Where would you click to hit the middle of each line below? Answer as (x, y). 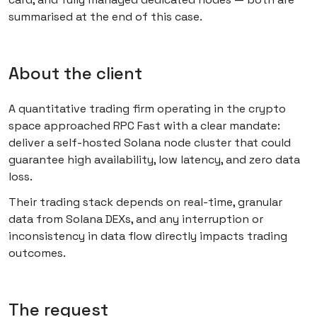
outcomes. (37, 253)
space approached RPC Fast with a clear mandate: (144, 126)
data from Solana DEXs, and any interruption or (136, 219)
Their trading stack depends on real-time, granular (145, 202)
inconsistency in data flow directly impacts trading (148, 236)
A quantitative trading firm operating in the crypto (147, 109)
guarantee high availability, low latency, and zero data (154, 160)
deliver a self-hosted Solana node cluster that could (150, 143)
